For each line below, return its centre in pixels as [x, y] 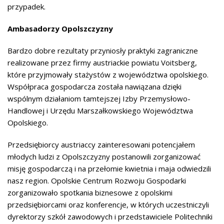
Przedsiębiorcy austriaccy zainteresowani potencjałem [101, 144]
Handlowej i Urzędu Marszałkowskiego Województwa [100, 110]
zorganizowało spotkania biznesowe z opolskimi [90, 192]
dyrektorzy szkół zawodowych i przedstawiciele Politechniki [110, 216]
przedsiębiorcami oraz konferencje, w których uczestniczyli [108, 204]
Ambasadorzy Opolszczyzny [60, 28]
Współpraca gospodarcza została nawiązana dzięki [94, 86]
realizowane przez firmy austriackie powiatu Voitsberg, [102, 62]
